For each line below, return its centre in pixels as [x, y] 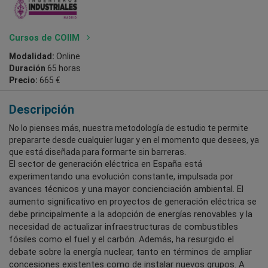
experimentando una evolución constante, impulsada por [121, 177]
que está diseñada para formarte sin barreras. [98, 152]
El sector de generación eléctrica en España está [106, 164]
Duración [27, 68]
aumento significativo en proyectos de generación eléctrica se [133, 202]
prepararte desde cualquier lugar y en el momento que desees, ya [134, 140]
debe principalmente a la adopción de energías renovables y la [131, 214]
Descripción [42, 110]
